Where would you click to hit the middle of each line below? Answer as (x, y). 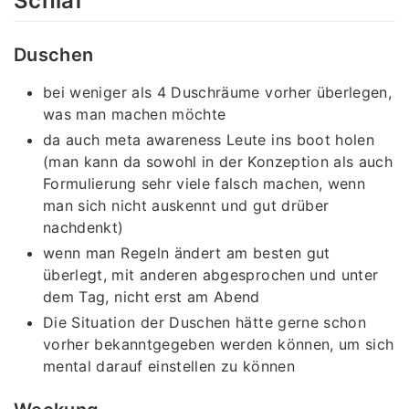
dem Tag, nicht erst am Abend (152, 297)
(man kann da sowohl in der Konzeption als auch (218, 162)
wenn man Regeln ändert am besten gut (187, 253)
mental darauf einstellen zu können (169, 367)
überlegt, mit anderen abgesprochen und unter (211, 275)
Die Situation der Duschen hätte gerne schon (205, 323)
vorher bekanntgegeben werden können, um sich (219, 345)
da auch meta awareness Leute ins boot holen (209, 140)
